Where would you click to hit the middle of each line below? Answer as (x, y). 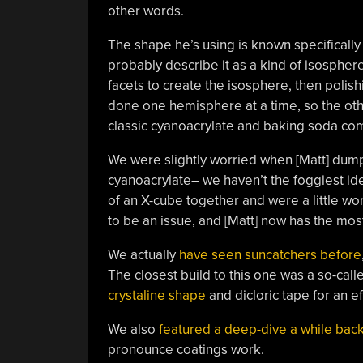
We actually (141, 254)
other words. (145, 11)
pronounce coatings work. (186, 349)
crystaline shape (156, 295)
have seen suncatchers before (268, 254)
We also (131, 329)
